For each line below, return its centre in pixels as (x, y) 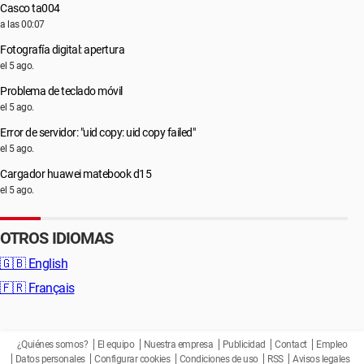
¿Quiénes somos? (52, 344)
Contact (291, 344)
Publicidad (244, 344)
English (46, 264)
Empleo (332, 344)
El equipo (116, 344)
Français (50, 288)
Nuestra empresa (178, 344)
